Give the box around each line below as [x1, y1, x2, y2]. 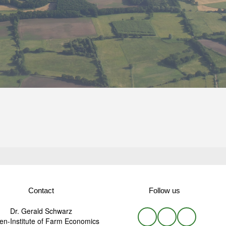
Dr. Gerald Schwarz [10, 205, 72, 216]
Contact [28, 186, 54, 195]
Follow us [148, 186, 180, 195]
